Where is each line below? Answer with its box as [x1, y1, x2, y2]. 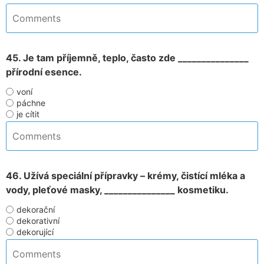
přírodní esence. [6, 66, 82, 78]
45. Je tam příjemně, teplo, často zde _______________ [6, 52, 249, 64]
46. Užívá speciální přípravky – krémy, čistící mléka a [6, 170, 245, 181]
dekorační [16, 204, 55, 214]
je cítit [16, 109, 39, 119]
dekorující [16, 227, 54, 237]
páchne [16, 98, 45, 108]
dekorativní [16, 216, 60, 226]
